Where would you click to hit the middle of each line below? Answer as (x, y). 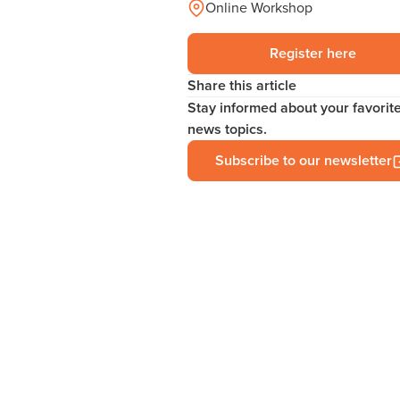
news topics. (227, 129)
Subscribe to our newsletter (304, 160)
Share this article (242, 85)
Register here (312, 53)
